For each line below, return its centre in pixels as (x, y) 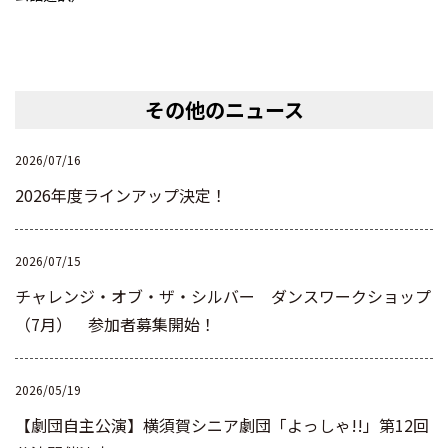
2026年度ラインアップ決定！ (121, 195)
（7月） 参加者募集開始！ (115, 324)
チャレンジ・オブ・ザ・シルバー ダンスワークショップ (223, 296)
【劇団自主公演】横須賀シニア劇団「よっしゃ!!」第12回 (222, 425)
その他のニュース (224, 110)
